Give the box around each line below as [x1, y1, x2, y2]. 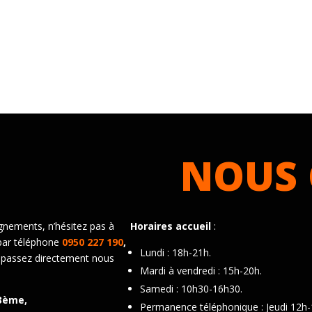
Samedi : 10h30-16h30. [140, 282, 243, 296]
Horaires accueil [130, 219, 212, 233]
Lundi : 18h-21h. [140, 246, 212, 260]
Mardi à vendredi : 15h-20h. [140, 264, 263, 278]
